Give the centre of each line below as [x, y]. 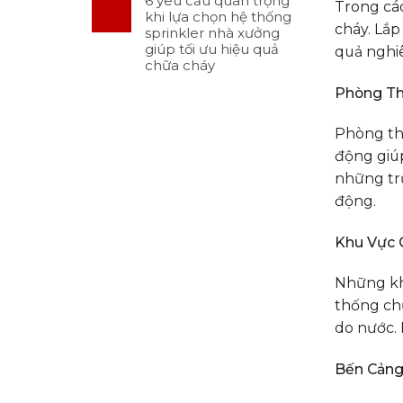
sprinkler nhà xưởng [212, 33]
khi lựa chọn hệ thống [218, 17]
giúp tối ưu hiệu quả [212, 49]
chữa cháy [180, 66]
